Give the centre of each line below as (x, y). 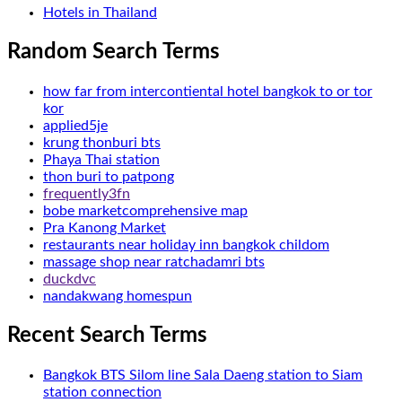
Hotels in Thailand (100, 12)
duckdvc (70, 279)
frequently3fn (87, 193)
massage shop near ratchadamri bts (154, 262)
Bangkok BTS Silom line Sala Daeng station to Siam (203, 375)
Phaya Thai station (101, 159)
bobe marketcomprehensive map (145, 210)
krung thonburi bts (102, 142)
